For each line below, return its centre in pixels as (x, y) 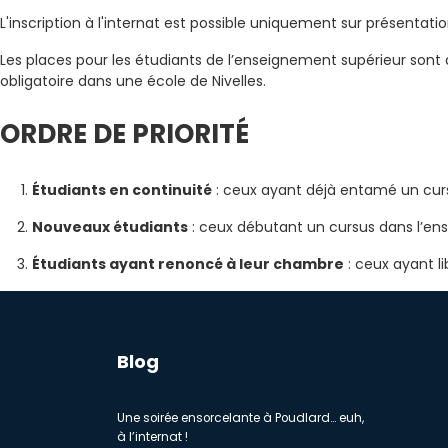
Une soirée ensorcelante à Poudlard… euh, (240, 418)
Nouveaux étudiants (110, 227)
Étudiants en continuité (122, 190)
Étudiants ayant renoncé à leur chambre (188, 264)
